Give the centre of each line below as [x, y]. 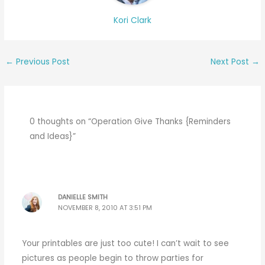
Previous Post [42, 62]
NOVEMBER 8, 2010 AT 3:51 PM [105, 208]
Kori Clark [132, 21]
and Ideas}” [53, 136]
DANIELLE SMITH [83, 197]
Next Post [231, 62]
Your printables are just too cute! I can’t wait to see [125, 244]
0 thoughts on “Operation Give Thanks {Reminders [130, 121]
